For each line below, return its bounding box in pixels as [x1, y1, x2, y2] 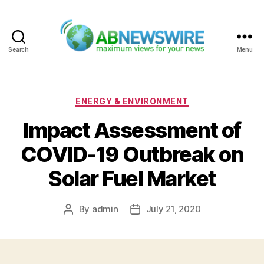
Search [8, 45, 29, 53]
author [67, 217, 95, 229]
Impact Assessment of [23, 117, 241, 144]
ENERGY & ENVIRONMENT [75, 95, 189, 106]
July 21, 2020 [146, 203, 201, 215]
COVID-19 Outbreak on [20, 141, 244, 168]
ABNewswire [131, 53, 194, 66]
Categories [131, 92, 184, 105]
